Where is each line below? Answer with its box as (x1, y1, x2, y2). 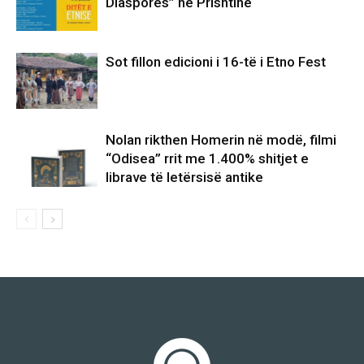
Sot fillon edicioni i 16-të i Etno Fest (106, 53, 326, 70)
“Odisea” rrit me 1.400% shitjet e (106, 149, 309, 167)
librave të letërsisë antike (106, 168, 263, 185)
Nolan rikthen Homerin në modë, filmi (106, 131, 336, 148)
